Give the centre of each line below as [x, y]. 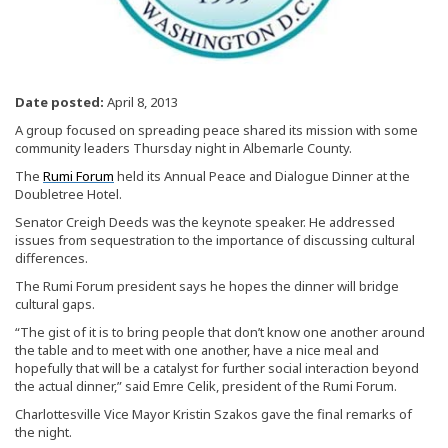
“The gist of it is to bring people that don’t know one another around [220, 331]
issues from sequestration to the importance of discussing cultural [215, 239]
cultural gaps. [55, 303]
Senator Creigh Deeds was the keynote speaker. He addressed [205, 221]
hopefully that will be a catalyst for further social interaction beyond [217, 367]
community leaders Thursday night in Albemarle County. [183, 147]
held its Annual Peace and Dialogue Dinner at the [262, 175]
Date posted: [59, 101]
